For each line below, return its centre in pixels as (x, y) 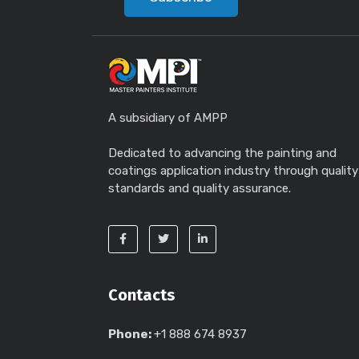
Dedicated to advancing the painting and (222, 153)
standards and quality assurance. (200, 188)
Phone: (131, 334)
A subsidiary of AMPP (168, 118)
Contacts (142, 295)
